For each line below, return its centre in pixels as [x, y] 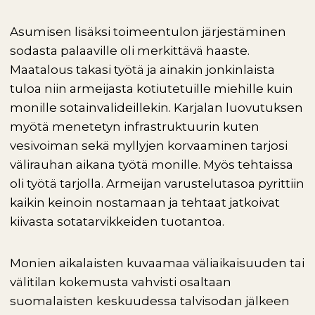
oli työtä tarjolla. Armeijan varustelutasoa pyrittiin [157, 184]
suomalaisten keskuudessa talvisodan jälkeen [150, 301]
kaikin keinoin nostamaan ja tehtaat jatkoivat [145, 202]
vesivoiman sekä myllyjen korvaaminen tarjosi [149, 146]
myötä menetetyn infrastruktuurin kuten [135, 127]
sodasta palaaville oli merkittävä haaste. [130, 51]
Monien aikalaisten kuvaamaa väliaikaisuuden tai [157, 263]
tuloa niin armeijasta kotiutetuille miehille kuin [152, 89]
